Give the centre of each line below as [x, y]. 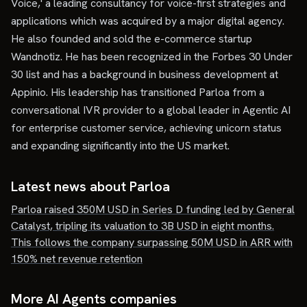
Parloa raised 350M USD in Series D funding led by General [153, 209]
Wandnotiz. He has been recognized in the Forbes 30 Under [152, 57]
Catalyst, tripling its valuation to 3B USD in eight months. [143, 226]
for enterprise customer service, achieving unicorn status [146, 128]
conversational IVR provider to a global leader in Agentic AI [151, 110]
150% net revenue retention [77, 259]
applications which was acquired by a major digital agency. [148, 21]
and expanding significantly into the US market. [120, 146]
